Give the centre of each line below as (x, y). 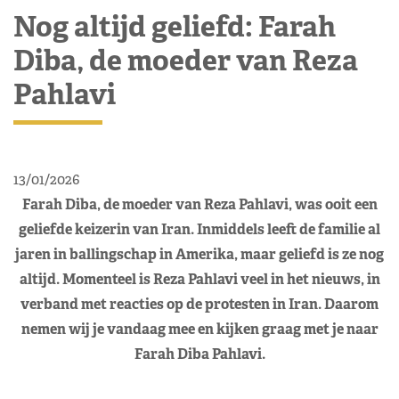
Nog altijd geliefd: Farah (175, 26)
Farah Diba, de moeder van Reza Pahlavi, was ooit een (199, 204)
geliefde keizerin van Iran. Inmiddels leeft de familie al (199, 229)
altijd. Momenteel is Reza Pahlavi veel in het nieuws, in (199, 279)
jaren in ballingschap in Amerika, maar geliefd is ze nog (199, 254)
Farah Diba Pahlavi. (199, 354)
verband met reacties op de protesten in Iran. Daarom (199, 304)
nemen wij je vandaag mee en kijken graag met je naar (199, 329)
